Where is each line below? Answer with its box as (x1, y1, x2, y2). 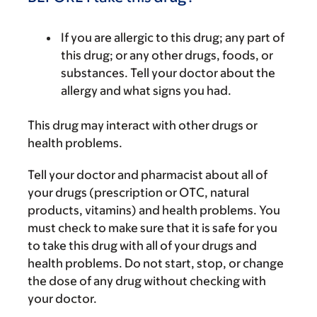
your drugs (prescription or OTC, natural (28, 185, 249, 200)
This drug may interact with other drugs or (28, 118, 258, 132)
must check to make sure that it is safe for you (28, 221, 277, 235)
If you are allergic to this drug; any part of (61, 30, 284, 45)
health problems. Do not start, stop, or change (28, 256, 284, 270)
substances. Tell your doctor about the (61, 66, 275, 80)
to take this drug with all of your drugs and (28, 238, 257, 253)
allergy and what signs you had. (61, 83, 231, 98)
